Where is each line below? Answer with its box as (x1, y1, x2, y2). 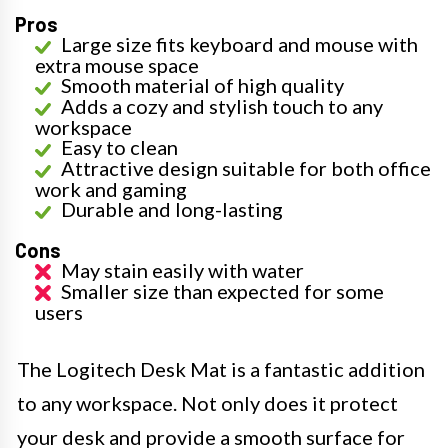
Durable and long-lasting (61, 197, 283, 221)
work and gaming (35, 177, 187, 201)
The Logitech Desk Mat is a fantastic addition (17, 357, 425, 381)
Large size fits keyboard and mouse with (61, 32, 418, 56)
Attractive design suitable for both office (61, 156, 431, 180)
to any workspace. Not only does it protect (17, 391, 398, 415)
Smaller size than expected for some (61, 279, 384, 303)
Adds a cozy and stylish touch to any (61, 94, 383, 118)
